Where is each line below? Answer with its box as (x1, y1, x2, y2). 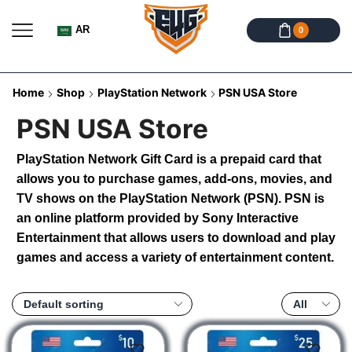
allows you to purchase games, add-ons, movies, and (16, 172, 332, 186)
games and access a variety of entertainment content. (16, 251, 334, 265)
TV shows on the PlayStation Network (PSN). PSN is (16, 192, 324, 206)
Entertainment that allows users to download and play (16, 231, 335, 245)
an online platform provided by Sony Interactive (16, 211, 299, 225)
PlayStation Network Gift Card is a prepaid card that (16, 152, 321, 167)
